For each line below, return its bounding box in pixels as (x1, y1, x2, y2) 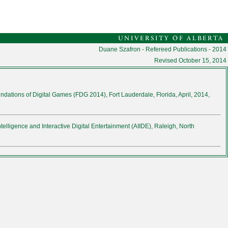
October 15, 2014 (179, 57, 226, 64)
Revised (154, 57, 179, 64)
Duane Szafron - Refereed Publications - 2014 (99, 46, 226, 53)
